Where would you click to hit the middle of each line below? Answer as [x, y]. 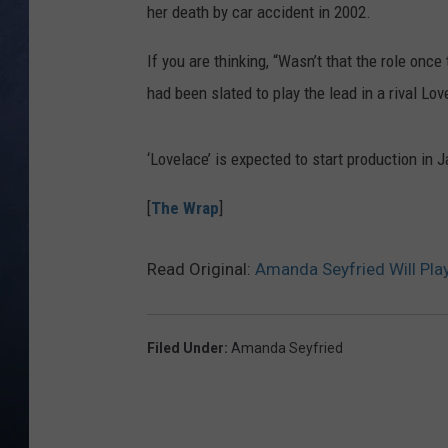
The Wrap [185, 208]
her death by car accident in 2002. [259, 12]
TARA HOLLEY [351, 140]
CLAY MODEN [349, 40]
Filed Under [185, 348]
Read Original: [201, 269]
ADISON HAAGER [360, 190]
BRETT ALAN [348, 90]
